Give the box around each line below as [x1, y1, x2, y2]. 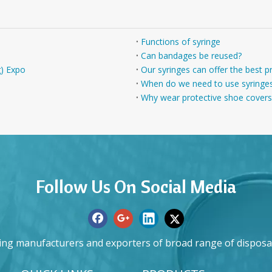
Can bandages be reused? [141, 50, 242, 61]
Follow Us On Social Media [36, 175, 236, 198]
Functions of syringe [141, 36, 220, 47]
